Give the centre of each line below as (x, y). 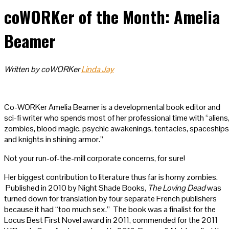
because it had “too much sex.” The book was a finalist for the (110, 209)
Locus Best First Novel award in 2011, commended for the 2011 (111, 220)
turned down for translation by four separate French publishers (110, 198)
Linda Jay (98, 69)
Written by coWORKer (43, 69)
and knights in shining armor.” (54, 139)
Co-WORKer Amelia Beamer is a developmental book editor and (112, 107)
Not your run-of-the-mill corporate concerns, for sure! (95, 158)
